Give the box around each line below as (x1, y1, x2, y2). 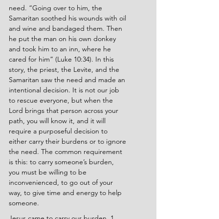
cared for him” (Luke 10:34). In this (9, 55, 116, 64)
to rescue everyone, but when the (9, 96, 115, 105)
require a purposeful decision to (9, 127, 109, 135)
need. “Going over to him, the (9, 3, 104, 12)
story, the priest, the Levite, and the (9, 65, 121, 74)
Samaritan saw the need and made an (9, 75, 127, 84)
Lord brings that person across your (9, 106, 120, 115)
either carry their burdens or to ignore (9, 137, 128, 146)
